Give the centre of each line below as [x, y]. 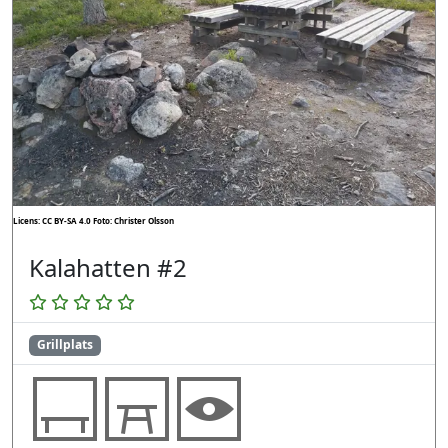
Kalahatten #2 [108, 268]
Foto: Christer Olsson [133, 221]
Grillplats [64, 345]
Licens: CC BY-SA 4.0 [53, 221]
